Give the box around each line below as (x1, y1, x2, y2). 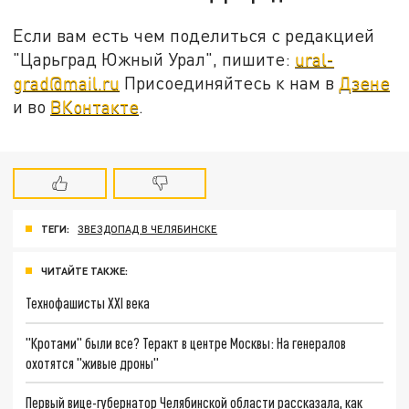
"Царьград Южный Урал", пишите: (13, 47, 296, 69)
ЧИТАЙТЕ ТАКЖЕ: (41, 265, 128, 278)
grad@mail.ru (13, 71, 121, 93)
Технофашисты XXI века (26, 293, 151, 311)
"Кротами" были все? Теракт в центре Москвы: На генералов (26, 333, 347, 351)
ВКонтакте (50, 95, 140, 117)
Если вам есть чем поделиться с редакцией (13, 24, 375, 46)
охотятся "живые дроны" (26, 353, 160, 372)
